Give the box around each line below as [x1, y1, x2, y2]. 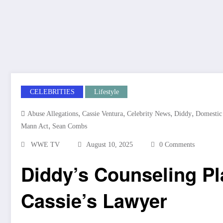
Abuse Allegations [27, 110, 78, 117]
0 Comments [159, 141, 195, 148]
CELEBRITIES [29, 88, 75, 96]
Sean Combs [52, 122, 87, 130]
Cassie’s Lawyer [21, 187, 167, 214]
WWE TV [31, 141, 60, 148]
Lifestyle [94, 88, 119, 96]
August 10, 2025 [86, 141, 133, 148]
